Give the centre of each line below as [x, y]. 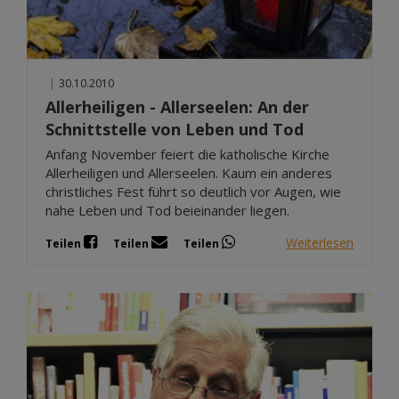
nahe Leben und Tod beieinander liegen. [167, 211]
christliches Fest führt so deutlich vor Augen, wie [193, 192]
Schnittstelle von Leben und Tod [175, 130]
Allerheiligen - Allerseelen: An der [177, 107]
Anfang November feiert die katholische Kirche [187, 155]
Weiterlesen [320, 242]
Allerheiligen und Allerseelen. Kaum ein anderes [189, 173]
